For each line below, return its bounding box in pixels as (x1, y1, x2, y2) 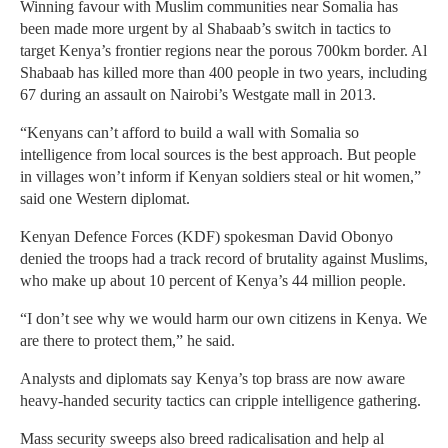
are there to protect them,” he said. (20, 332, 235, 350)
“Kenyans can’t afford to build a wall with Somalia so (20, 124, 359, 142)
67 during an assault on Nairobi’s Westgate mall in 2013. (20, 86, 376, 104)
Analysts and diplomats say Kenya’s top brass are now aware (20, 370, 405, 388)
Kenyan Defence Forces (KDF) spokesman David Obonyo (20, 228, 393, 246)
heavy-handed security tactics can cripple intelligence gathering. (20, 392, 421, 410)
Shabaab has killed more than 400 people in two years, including (20, 64, 427, 82)
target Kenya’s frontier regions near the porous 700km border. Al (20, 42, 427, 60)
